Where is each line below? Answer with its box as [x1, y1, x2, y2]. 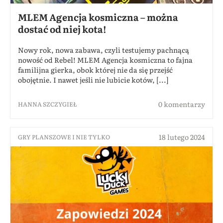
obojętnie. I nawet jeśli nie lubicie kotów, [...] [18, 74, 169, 85]
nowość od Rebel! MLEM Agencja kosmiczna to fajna [18, 54, 193, 65]
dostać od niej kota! [18, 21, 107, 36]
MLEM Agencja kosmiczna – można [18, 9, 178, 24]
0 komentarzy [158, 99, 205, 109]
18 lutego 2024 [159, 131, 205, 142]
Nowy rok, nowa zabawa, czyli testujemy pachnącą [18, 44, 189, 55]
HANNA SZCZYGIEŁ [18, 99, 77, 109]
